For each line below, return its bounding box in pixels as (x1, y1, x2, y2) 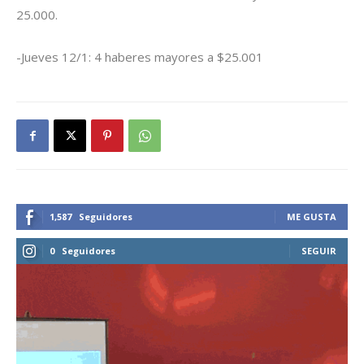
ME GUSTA (287, 210, 336, 223)
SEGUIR (301, 245, 336, 258)
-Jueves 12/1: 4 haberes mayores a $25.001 (16, 49, 263, 66)
